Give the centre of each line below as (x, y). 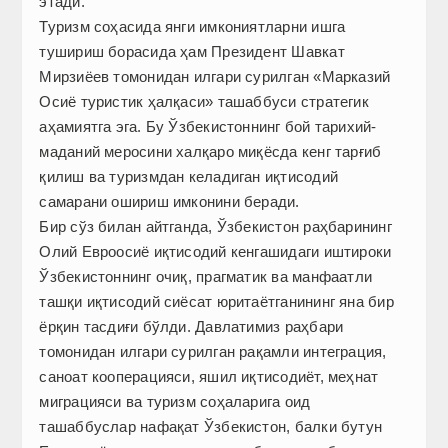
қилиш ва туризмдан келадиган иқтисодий (188, 177)
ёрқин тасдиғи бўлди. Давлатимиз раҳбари (191, 327)
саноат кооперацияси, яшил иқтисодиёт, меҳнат (209, 377)
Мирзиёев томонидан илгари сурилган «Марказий (215, 77)
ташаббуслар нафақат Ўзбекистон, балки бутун (211, 427)
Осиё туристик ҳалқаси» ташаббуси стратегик (204, 102)
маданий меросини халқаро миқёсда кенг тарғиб (210, 152)
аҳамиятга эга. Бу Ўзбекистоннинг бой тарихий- (208, 127)
